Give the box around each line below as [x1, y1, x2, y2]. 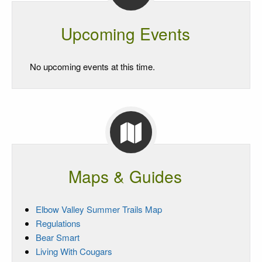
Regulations [36, 216, 81, 229]
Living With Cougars [36, 244, 112, 257]
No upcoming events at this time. [30, 60, 155, 73]
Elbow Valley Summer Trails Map [36, 202, 162, 215]
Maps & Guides [68, 164, 182, 188]
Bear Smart [36, 230, 80, 243]
